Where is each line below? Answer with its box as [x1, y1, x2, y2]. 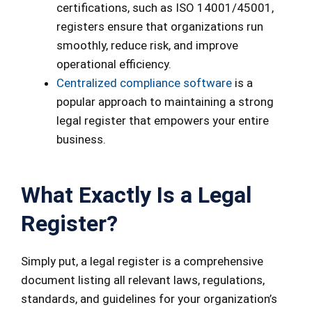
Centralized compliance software [56, 76, 232, 91]
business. [56, 132, 106, 147]
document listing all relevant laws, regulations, [21, 272, 265, 287]
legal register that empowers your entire [56, 114, 269, 128]
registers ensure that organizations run [56, 19, 263, 34]
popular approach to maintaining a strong [56, 95, 274, 109]
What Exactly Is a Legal [21, 181, 251, 208]
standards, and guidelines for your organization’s [21, 291, 277, 306]
